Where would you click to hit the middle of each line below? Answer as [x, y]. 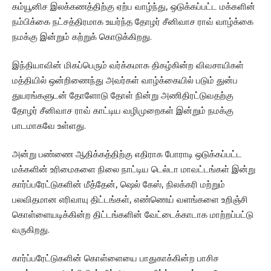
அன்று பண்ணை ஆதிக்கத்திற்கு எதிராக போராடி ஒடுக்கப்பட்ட [127, 153]
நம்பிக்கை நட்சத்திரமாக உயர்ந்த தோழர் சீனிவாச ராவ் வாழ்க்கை [133, 21]
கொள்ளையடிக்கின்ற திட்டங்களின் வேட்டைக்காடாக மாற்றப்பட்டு [133, 214]
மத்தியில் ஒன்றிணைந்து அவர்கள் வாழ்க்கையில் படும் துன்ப [125, 80]
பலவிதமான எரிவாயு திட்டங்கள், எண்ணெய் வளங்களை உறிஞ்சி [130, 199]
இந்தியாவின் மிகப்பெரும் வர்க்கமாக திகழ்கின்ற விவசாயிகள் [128, 64]
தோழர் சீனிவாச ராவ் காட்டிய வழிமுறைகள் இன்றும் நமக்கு [123, 110]
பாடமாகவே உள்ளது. [49, 125]
